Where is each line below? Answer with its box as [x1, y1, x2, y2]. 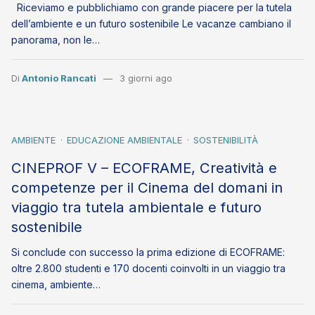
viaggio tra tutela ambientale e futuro [11, 198, 262, 217]
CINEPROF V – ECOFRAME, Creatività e [11, 159, 277, 177]
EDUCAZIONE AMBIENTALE [67, 134, 182, 146]
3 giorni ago [119, 72, 172, 84]
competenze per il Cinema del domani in [11, 179, 283, 197]
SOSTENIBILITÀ [193, 134, 258, 146]
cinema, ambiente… [11, 278, 101, 291]
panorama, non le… [11, 34, 100, 46]
